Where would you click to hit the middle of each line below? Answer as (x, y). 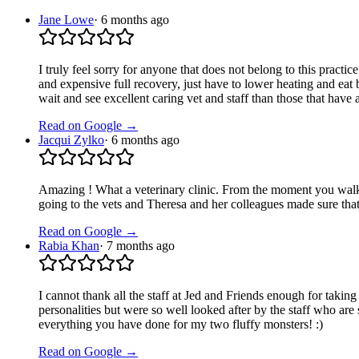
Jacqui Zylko (71, 139)
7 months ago (141, 245)
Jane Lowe (66, 19)
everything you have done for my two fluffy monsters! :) (181, 324)
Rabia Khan (69, 245)
